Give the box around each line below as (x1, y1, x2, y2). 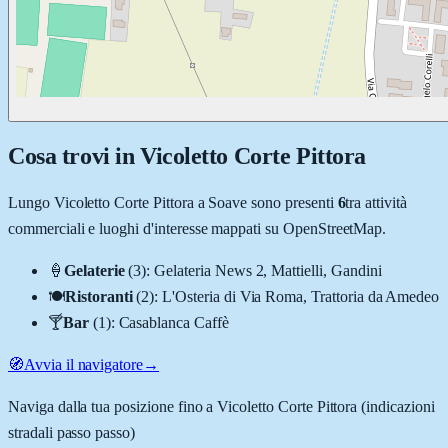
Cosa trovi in (8, 142, 140, 169)
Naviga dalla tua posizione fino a (8, 397, 218, 415)
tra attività (345, 193, 407, 211)
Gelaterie (63, 261, 125, 279)
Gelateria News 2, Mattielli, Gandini (154, 261, 382, 279)
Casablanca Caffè (118, 313, 229, 331)
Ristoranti (64, 287, 133, 305)
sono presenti (247, 193, 334, 211)
